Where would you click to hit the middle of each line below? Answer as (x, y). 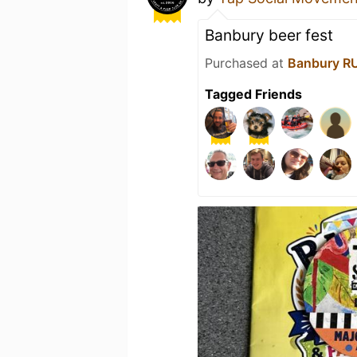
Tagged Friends (253, 94)
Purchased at (246, 63)
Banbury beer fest (269, 35)
